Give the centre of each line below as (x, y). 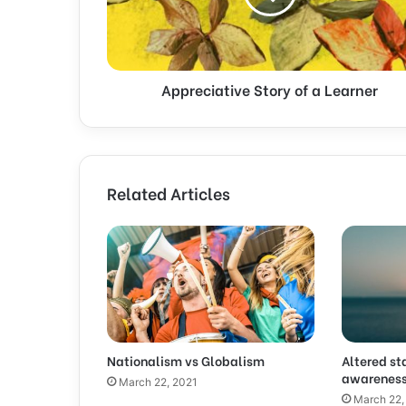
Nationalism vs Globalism (186, 360)
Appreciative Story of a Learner (270, 89)
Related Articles (169, 192)
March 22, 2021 (158, 382)
